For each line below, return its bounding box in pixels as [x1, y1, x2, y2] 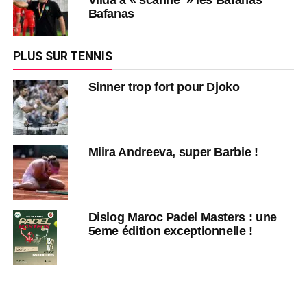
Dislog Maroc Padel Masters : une [88, 210, 277, 224]
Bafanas [88, 6, 134, 21]
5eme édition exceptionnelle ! [88, 223, 253, 238]
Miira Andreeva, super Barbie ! [88, 145, 258, 159]
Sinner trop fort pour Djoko [88, 79, 240, 94]
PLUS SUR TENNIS [12, 49, 112, 63]
